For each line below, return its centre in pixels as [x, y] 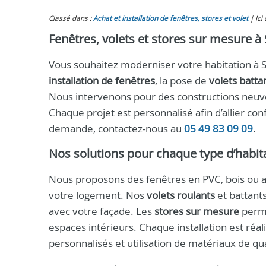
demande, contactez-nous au [116, 129]
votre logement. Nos [98, 195]
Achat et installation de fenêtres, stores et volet [171, 18]
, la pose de [182, 80]
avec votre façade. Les [102, 211]
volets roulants [181, 195]
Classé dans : [71, 18]
